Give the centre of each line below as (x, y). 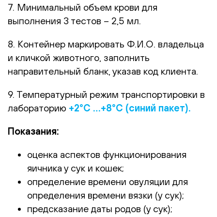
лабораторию (38, 108)
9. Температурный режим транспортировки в (106, 94)
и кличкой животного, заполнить (79, 57)
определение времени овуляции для (108, 181)
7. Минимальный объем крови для (83, 7)
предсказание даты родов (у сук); (100, 208)
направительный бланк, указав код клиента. (103, 71)
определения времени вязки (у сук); (106, 195)
